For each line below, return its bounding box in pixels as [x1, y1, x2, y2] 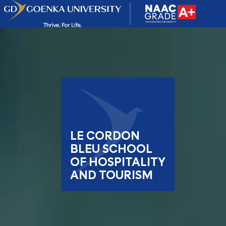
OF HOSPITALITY [70, 154, 165, 169]
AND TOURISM [70, 167, 153, 183]
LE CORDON [70, 128, 140, 143]
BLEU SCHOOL [70, 141, 152, 156]
